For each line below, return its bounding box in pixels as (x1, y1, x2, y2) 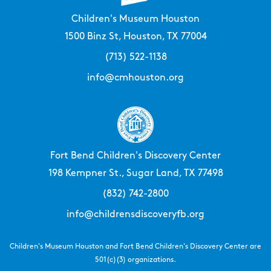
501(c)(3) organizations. (95, 256, 176, 264)
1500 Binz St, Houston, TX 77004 (64, 32, 207, 42)
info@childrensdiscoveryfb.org (67, 210, 204, 220)
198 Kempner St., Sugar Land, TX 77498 (48, 169, 223, 178)
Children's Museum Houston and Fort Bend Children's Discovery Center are (10, 243, 261, 250)
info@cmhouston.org (87, 73, 184, 83)
